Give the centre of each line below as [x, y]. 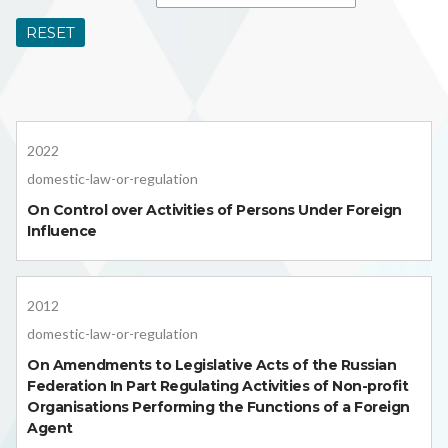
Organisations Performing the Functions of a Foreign [218, 407]
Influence [62, 231]
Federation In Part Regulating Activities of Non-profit [217, 386]
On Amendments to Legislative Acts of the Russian [211, 365]
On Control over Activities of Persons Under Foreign [214, 210]
